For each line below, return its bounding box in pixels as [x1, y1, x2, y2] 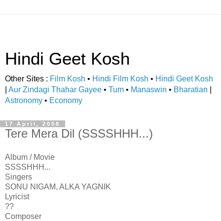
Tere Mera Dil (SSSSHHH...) [5, 127, 153, 140]
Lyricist [5, 192, 29, 201]
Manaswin [131, 85, 167, 94]
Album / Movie [5, 152, 55, 161]
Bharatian [174, 85, 208, 94]
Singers [5, 172, 32, 181]
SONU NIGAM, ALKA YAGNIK [5, 182, 111, 191]
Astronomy [5, 96, 42, 105]
